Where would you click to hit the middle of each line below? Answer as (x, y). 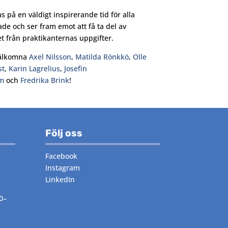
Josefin (75, 68)
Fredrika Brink (45, 80)
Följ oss (64, 133)
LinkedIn (60, 179)
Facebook (62, 156)
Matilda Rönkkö (102, 56)
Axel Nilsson (50, 56)
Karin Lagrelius (34, 68)
